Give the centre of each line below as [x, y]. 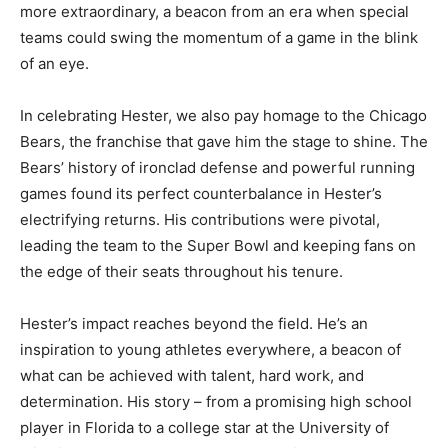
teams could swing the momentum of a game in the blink [219, 38]
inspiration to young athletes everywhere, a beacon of [210, 350]
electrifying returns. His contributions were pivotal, [200, 220]
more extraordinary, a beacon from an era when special [214, 12]
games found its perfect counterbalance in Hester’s [201, 194]
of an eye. [54, 64]
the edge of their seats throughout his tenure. [181, 272]
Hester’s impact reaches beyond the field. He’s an [194, 324]
